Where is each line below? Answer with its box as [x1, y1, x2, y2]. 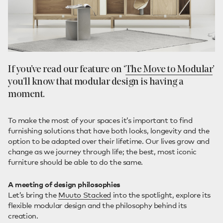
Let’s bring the [8, 190, 58, 200]
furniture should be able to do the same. [8, 157, 143, 167]
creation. [8, 211, 38, 221]
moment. [8, 90, 45, 100]
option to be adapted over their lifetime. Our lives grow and [8, 136, 210, 146]
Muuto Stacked [58, 190, 111, 200]
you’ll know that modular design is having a [8, 77, 184, 88]
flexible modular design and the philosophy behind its [8, 201, 187, 210]
